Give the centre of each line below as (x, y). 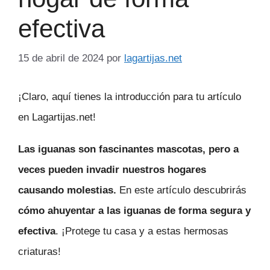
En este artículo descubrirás (181, 190)
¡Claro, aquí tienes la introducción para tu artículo (130, 96)
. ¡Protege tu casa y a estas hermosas (142, 231)
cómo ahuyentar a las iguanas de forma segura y (134, 210)
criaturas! (39, 251)
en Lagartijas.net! (57, 117)
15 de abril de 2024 (61, 58)
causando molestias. (67, 190)
